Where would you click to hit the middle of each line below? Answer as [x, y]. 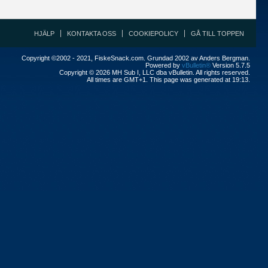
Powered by [164, 65]
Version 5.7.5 [230, 65]
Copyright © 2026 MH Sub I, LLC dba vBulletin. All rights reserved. [155, 72]
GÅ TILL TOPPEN [217, 33]
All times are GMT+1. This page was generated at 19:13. [168, 80]
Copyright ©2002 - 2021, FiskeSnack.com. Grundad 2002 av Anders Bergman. [136, 58]
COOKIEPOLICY [153, 33]
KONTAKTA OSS [92, 33]
